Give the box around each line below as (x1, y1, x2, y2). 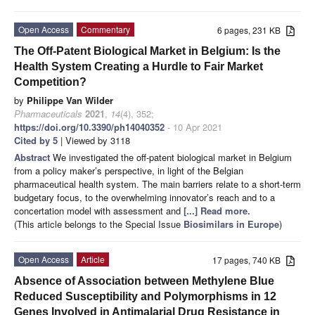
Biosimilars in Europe (184, 217, 279, 231)
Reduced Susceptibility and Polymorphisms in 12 (14, 290, 276, 302)
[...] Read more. (184, 203, 250, 217)
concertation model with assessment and (14, 203, 184, 217)
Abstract (14, 150, 53, 164)
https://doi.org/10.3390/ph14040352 (14, 120, 165, 134)
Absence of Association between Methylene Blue (14, 274, 274, 287)
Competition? (14, 75, 86, 88)
